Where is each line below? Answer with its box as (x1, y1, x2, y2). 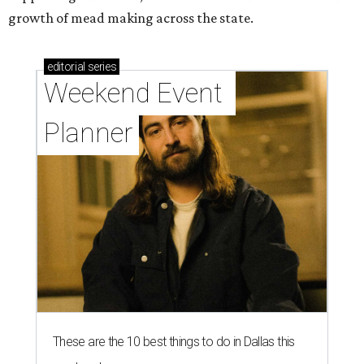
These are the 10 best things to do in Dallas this (53, 334, 295, 350)
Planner (44, 117, 132, 149)
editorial (47, 60, 85, 74)
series (84, 60, 117, 74)
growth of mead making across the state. (8, 10, 253, 27)
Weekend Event (44, 77, 223, 110)
